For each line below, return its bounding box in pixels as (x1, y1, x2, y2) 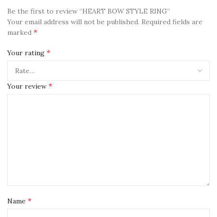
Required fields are (141, 17, 202, 26)
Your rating (7, 48, 46, 57)
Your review (7, 82, 48, 91)
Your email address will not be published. (7, 17, 139, 26)
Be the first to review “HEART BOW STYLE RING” (7, 7, 170, 15)
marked (7, 28, 33, 37)
